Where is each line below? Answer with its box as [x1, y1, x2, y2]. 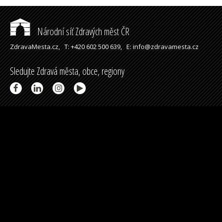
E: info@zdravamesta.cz [126, 42, 199, 51]
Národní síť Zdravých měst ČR [35, 25, 129, 38]
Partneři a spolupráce [10, 107, 77, 121]
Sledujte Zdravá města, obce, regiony [10, 64, 124, 78]
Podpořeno [10, 166, 46, 180]
